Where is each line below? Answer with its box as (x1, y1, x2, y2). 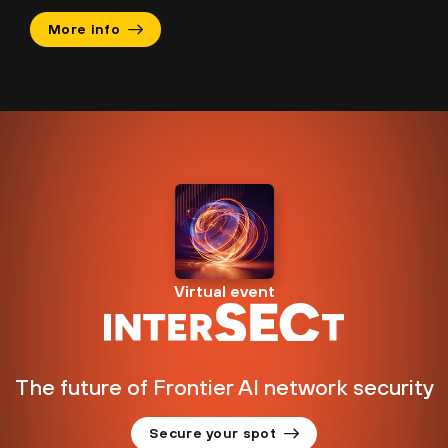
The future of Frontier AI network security (14, 373, 434, 400)
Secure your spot (148, 425, 277, 442)
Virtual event (173, 281, 275, 300)
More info (48, 21, 120, 38)
